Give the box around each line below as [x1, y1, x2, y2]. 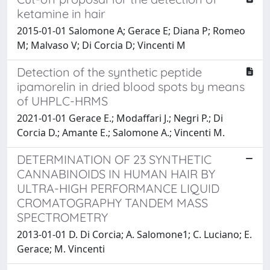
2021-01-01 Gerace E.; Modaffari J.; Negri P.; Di [17, 111, 223, 125]
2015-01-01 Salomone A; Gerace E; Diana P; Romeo [17, 24, 245, 37]
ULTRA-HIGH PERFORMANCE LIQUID [17, 180, 219, 196]
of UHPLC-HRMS [17, 93, 108, 108]
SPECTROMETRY [17, 209, 108, 225]
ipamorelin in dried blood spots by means [17, 78, 245, 94]
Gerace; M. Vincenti [17, 242, 105, 256]
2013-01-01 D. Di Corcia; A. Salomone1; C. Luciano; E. [17, 227, 252, 241]
